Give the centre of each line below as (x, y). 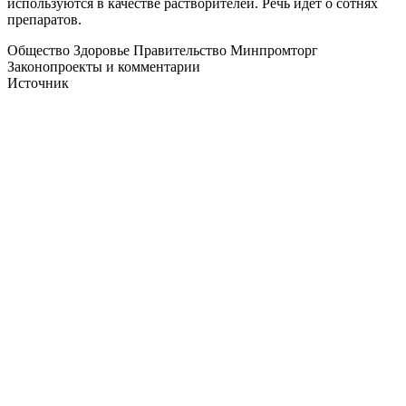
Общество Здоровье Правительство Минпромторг (163, 51)
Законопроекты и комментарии (104, 67)
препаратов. (44, 20)
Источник (38, 83)
